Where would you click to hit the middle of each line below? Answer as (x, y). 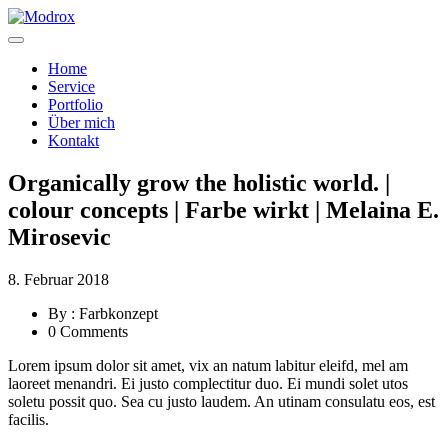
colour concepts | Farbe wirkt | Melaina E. (223, 209)
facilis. (28, 419)
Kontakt (73, 140)
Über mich (81, 122)
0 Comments (88, 331)
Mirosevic (59, 236)
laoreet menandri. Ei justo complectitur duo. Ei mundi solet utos (208, 383)
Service (71, 86)
